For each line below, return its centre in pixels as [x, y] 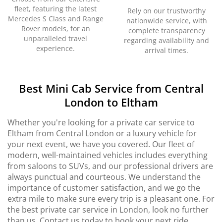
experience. [55, 48]
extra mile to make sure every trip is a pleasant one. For [111, 199]
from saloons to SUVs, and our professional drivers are [110, 166]
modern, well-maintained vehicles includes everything [108, 155]
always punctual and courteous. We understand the [104, 177]
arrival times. [166, 50]
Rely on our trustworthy [166, 11]
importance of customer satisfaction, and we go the [104, 188]
